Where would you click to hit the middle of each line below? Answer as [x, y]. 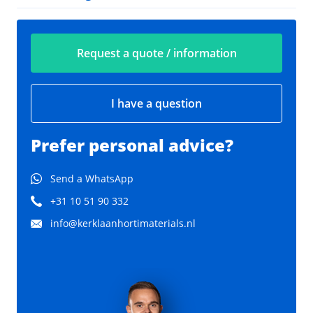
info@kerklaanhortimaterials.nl [123, 223]
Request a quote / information [156, 53]
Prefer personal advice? [132, 145]
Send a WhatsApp [92, 178]
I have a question [156, 103]
